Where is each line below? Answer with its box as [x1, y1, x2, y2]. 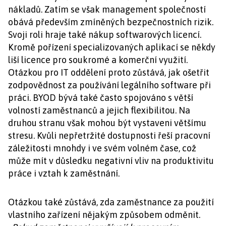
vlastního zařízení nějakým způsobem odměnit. [8, 209, 200, 220]
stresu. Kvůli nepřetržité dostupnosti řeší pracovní [8, 130, 210, 141]
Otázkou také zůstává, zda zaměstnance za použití [8, 197, 214, 207]
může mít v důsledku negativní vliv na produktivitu [8, 155, 214, 166]
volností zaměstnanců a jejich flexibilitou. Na [8, 105, 190, 116]
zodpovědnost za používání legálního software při [8, 80, 211, 90]
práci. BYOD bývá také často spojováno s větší [8, 92, 193, 103]
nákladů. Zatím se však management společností [8, 4, 206, 15]
